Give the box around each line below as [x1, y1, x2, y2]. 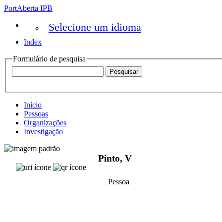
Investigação [24, 127, 63, 136]
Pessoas [24, 109, 48, 118]
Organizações [24, 118, 66, 127]
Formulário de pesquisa [13, 55, 86, 63]
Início [24, 100, 42, 109]
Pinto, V [98, 153, 132, 164]
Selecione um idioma [49, 21, 141, 33]
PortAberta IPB [4, 4, 53, 12]
